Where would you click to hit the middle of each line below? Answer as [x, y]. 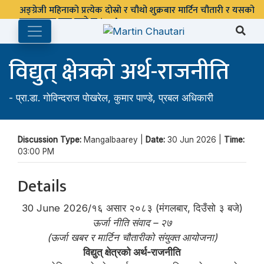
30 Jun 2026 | [196, 139]
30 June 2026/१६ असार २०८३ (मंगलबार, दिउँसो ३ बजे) [132, 208]
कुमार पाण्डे [133, 98]
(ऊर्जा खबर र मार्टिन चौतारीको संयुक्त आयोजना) [132, 237]
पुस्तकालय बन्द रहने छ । [62, 22]
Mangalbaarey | [115, 139]
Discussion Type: [51, 139]
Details [42, 186]
